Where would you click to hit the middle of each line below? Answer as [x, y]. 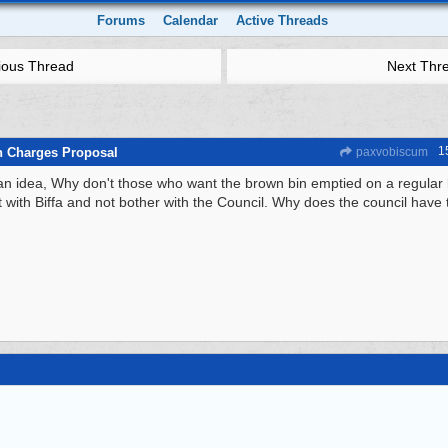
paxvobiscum [390, 152]
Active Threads [282, 20]
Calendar [191, 20]
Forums [121, 20]
